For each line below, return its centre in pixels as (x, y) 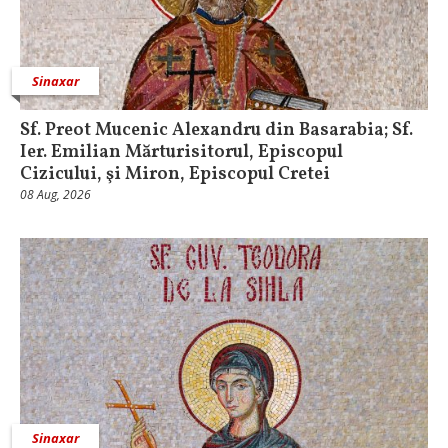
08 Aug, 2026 (55, 194)
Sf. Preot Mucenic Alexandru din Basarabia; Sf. (216, 130)
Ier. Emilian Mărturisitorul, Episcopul (181, 152)
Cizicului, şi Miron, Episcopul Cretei (175, 174)
